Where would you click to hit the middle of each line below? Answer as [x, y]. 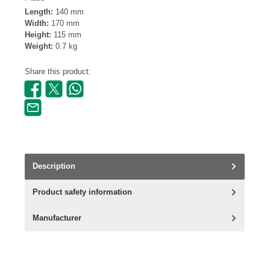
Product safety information [82, 192]
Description [54, 166]
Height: [39, 35]
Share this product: [58, 72]
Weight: [40, 46]
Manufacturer [57, 218]
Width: [38, 24]
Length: [40, 12]
